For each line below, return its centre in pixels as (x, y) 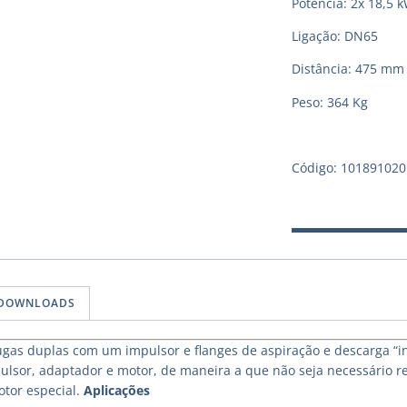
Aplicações (116, 391)
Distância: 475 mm (347, 69)
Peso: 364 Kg (329, 102)
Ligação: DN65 (334, 35)
